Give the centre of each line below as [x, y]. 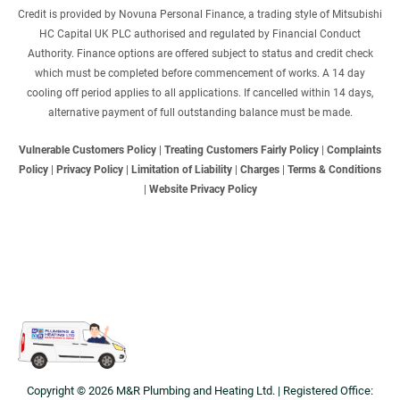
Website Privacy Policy [203, 189]
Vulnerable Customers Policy [87, 150]
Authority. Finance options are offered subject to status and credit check [200, 54]
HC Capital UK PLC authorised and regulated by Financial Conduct [200, 34]
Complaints [354, 150]
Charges [260, 170]
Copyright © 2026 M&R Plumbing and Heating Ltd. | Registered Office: [200, 391]
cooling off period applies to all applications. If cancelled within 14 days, [200, 93]
